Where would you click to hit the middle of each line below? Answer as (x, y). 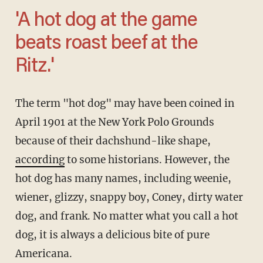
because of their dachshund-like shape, (113, 141)
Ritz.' (34, 67)
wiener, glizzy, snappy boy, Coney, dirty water (129, 198)
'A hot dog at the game (22, 21)
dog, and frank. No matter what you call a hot (127, 216)
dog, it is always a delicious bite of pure (112, 235)
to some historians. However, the (147, 160)
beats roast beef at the (106, 44)
